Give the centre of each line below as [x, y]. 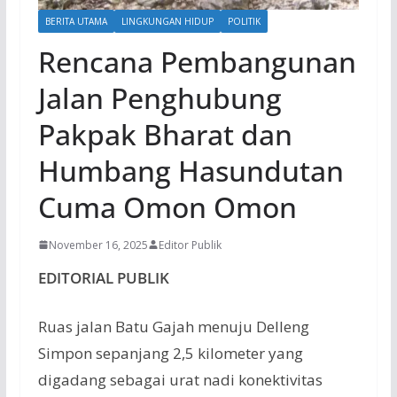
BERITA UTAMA [76, 21]
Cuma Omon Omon [167, 206]
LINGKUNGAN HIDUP [167, 21]
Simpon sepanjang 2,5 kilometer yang [170, 354]
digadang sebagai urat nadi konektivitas [180, 380]
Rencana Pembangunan [197, 61]
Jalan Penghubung [160, 97]
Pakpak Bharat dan [165, 134]
